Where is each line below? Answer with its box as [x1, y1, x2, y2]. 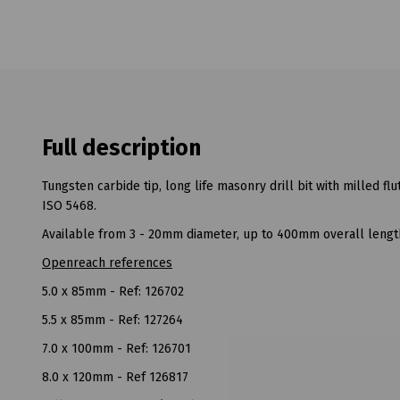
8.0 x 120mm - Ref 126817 [42, 370, 188, 386]
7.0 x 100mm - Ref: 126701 [42, 341, 191, 357]
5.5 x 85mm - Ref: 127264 [42, 312, 183, 329]
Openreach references [42, 255, 172, 271]
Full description [42, 135, 201, 162]
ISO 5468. [42, 198, 96, 214]
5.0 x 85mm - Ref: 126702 [42, 284, 184, 300]
